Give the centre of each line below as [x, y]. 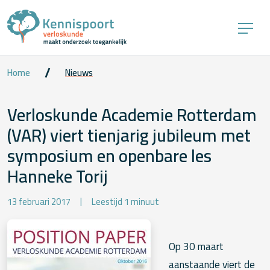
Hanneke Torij [58, 176]
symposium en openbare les [109, 155]
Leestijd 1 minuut [125, 202]
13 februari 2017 [39, 202]
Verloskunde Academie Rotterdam [132, 115]
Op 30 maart [196, 247]
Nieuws [79, 73]
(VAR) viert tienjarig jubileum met [129, 135]
